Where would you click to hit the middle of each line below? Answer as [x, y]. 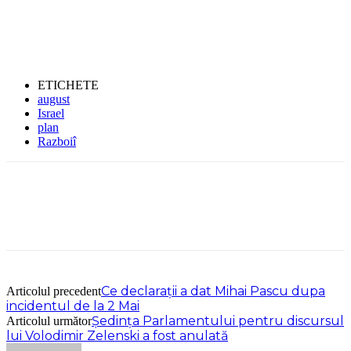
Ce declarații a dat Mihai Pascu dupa [213, 291]
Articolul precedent [54, 291]
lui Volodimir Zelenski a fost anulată [117, 335]
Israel [51, 113]
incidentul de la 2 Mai [73, 306]
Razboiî [57, 141]
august [54, 99]
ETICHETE [68, 85]
